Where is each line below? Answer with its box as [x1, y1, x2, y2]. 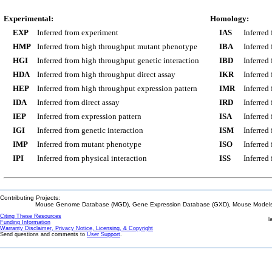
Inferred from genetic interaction [37, 126, 143, 135]
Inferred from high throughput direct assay [37, 70, 175, 79]
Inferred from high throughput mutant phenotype [37, 42, 197, 51]
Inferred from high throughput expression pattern [37, 84, 197, 93]
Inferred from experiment [37, 28, 118, 37]
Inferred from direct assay [37, 98, 120, 107]
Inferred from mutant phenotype [37, 140, 141, 149]
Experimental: [4, 14, 53, 23]
